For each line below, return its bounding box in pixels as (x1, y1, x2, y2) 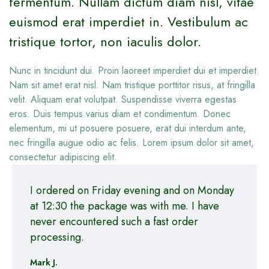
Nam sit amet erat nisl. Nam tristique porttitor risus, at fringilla (9, 78, 255, 92)
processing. (30, 229, 84, 246)
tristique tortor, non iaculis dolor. (9, 32, 201, 52)
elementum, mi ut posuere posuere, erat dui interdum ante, (9, 121, 246, 136)
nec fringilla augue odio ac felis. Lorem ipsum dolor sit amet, (9, 136, 254, 150)
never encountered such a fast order (30, 214, 198, 230)
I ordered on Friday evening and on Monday (30, 183, 234, 199)
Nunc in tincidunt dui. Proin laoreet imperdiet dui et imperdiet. (9, 64, 259, 78)
